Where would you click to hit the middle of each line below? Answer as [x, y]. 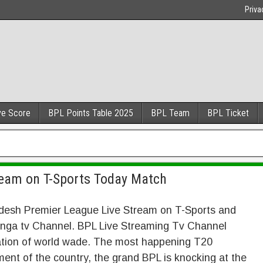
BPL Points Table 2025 [91, 113]
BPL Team [170, 113]
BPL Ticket [228, 113]
